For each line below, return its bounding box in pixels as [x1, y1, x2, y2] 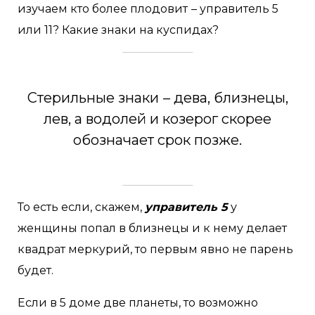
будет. [18, 263, 53, 277]
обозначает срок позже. [73, 131, 242, 148]
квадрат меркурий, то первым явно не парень [18, 242, 293, 256]
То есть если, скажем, [18, 200, 145, 214]
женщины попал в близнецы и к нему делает [18, 221, 287, 235]
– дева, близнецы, [162, 89, 288, 106]
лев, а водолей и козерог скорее [44, 110, 271, 127]
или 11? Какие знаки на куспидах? [18, 22, 219, 37]
